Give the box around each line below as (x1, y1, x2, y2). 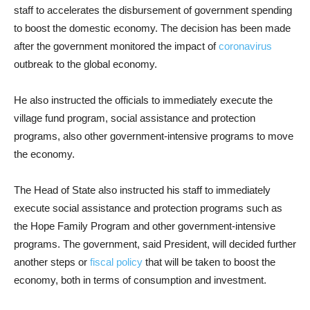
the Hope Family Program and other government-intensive (14, 220, 275, 232)
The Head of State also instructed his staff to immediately (14, 184, 271, 196)
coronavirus (219, 40, 272, 52)
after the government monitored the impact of (14, 40, 219, 52)
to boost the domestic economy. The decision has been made (14, 22, 291, 34)
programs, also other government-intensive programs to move (14, 130, 293, 142)
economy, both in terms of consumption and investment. (14, 274, 266, 286)
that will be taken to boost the (143, 256, 275, 268)
